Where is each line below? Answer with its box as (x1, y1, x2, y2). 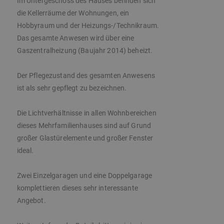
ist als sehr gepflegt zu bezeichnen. (16, 84, 127, 92)
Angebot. (16, 196, 46, 205)
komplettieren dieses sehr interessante (16, 184, 138, 192)
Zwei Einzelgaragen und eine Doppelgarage (16, 171, 152, 180)
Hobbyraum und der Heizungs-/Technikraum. (16, 21, 159, 30)
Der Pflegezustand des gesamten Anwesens (16, 71, 155, 80)
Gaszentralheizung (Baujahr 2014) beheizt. (16, 46, 153, 55)
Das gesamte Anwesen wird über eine (16, 34, 134, 42)
